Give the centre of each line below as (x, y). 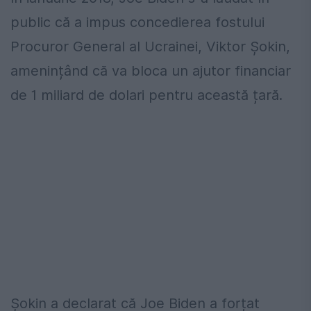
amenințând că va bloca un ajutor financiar (151, 71)
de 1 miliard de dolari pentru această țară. (146, 95)
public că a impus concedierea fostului (137, 23)
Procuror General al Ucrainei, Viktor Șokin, (150, 47)
